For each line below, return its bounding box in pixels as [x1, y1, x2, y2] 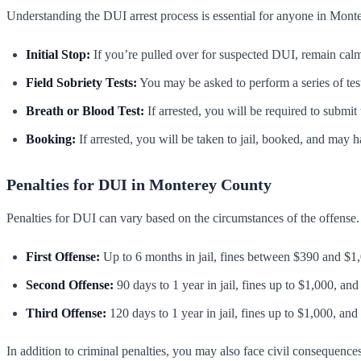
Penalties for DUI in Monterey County [6, 175, 272, 193]
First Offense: [26, 249, 100, 263]
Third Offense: [26, 305, 106, 320]
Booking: [26, 131, 76, 146]
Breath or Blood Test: [26, 103, 144, 118]
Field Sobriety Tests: [26, 75, 137, 89]
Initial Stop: [26, 47, 90, 61]
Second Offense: [26, 277, 114, 292]
